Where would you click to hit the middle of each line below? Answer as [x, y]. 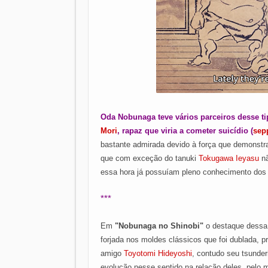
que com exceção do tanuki [150, 158]
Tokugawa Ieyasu [229, 158]
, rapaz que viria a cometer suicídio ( [185, 131]
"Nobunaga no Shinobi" [160, 226]
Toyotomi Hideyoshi [158, 253]
